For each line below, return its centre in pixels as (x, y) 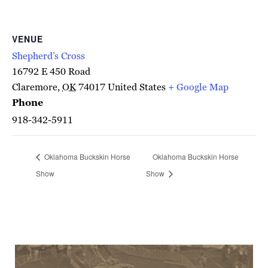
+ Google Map (198, 87)
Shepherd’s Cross (48, 56)
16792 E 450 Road (51, 71)
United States (137, 87)
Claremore (35, 87)
